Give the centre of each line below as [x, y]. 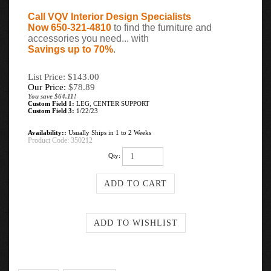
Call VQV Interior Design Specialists [109, 17]
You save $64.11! [52, 96]
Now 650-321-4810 [70, 28]
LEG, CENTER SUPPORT [112, 103]
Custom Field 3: [51, 111]
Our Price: [47, 87]
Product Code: [48, 140]
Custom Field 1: [51, 103]
